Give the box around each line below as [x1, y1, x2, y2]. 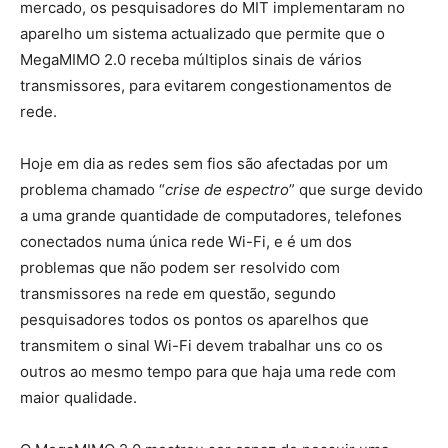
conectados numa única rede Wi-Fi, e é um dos [20, 231, 352, 251]
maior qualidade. [20, 387, 137, 407]
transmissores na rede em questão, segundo [20, 283, 336, 303]
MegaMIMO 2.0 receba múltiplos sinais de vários [20, 49, 362, 69]
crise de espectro [165, 179, 289, 199]
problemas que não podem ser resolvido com [20, 257, 340, 277]
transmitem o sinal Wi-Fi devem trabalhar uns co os [20, 335, 383, 355]
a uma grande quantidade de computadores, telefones [20, 205, 402, 225]
